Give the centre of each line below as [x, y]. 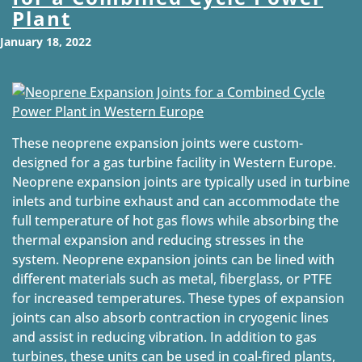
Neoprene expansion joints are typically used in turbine [181, 182]
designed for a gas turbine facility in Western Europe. [174, 163]
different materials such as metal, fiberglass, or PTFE [172, 279]
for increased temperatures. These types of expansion [178, 299]
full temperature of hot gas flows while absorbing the [175, 221]
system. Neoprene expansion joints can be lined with [173, 260]
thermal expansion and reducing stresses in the [158, 240]
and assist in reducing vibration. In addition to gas [164, 337]
